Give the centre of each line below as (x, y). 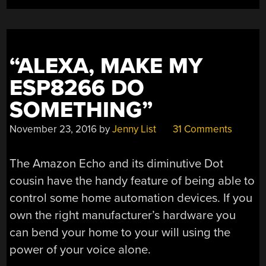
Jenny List (134, 129)
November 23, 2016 (53, 129)
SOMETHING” (81, 110)
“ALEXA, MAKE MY (106, 66)
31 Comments (202, 129)
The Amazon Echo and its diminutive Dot (117, 164)
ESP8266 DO (77, 88)
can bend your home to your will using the (120, 233)
